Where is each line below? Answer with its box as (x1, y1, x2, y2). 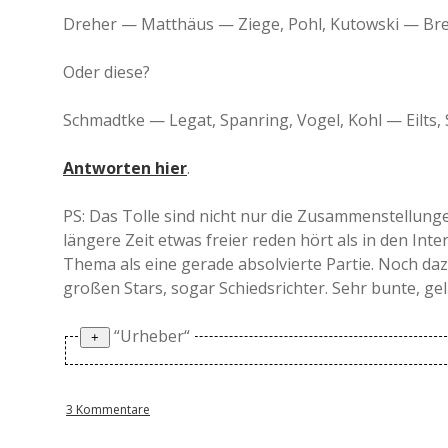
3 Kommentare (66, 400, 150, 418)
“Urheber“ (114, 325, 190, 347)
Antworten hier (63, 157, 187, 179)
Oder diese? (63, 61, 150, 83)
